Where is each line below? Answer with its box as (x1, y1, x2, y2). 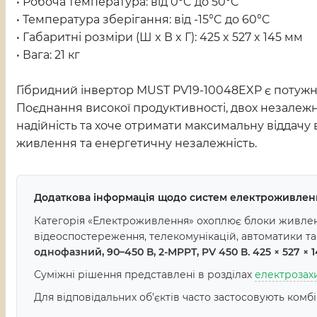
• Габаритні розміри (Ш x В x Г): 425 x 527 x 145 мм (16, 30, 303, 44)
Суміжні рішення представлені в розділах (34, 268, 255, 281)
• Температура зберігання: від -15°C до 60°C (16, 13, 270, 26)
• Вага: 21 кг (16, 48, 80, 62)
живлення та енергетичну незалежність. (16, 137, 257, 150)
